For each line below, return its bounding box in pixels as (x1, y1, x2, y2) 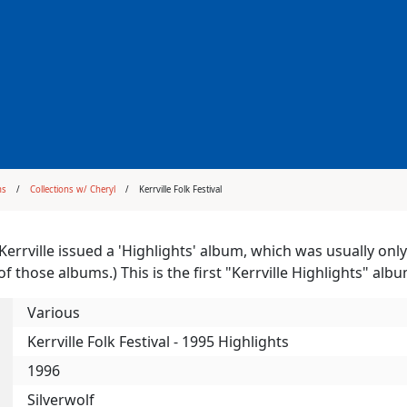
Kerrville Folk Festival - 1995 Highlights (27, 332, 289, 352)
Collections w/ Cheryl (30, 184, 118, 196)
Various (27, 303, 80, 323)
